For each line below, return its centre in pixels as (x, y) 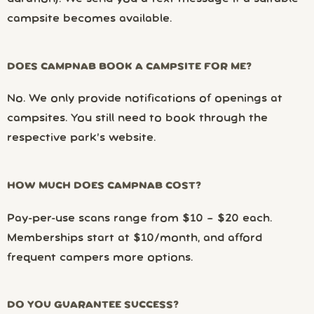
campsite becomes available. (89, 19)
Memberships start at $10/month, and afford (135, 238)
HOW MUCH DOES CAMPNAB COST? (104, 186)
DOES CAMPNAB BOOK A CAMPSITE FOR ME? (129, 67)
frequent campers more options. (100, 258)
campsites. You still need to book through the (137, 119)
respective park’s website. (81, 138)
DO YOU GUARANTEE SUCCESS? (93, 306)
